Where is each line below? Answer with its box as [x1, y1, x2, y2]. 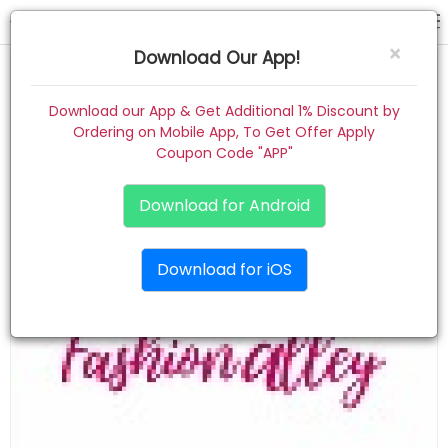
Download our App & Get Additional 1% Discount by [48, 101, 400, 121]
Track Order [20, 400, 103, 421]
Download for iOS [156, 258, 292, 281]
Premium [20, 228, 84, 249]
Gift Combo [20, 271, 103, 292]
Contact [20, 357, 79, 378]
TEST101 [194, 10, 254, 34]
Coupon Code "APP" [155, 143, 293, 163]
